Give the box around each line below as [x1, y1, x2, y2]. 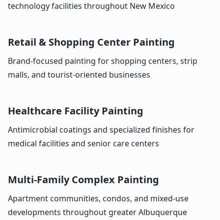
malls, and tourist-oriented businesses [8, 69, 150, 80]
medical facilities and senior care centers [8, 137, 159, 149]
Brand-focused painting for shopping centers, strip [8, 55, 197, 66]
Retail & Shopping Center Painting [8, 35, 175, 49]
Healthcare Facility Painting [8, 104, 143, 117]
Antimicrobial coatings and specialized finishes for [8, 124, 194, 135]
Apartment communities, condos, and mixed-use [8, 192, 189, 204]
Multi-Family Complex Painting [8, 172, 159, 186]
